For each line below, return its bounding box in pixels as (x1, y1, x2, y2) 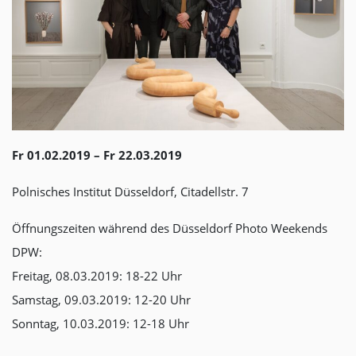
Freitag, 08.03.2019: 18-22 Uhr (12, 267, 182, 284)
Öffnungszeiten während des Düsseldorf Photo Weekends (12, 219, 327, 236)
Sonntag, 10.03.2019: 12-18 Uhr (12, 315, 189, 331)
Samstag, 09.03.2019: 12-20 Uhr (12, 291, 191, 308)
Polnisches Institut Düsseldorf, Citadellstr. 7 (12, 183, 249, 199)
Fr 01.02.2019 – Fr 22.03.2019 (12, 146, 182, 163)
